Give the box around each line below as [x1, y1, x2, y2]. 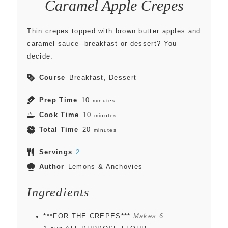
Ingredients [27, 185, 90, 199]
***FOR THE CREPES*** [43, 212, 131, 220]
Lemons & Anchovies [68, 163, 143, 170]
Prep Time [39, 96, 78, 104]
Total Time [39, 126, 79, 133]
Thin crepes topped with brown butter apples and [27, 27, 201, 35]
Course [39, 74, 66, 81]
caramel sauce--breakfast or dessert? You [27, 40, 177, 47]
